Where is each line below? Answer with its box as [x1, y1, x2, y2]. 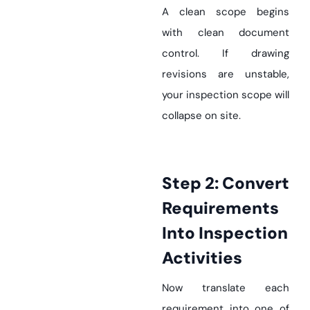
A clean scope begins [162, 5, 289, 19]
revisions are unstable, [162, 67, 289, 81]
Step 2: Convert [162, 172, 172, 194]
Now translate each [162, 281, 289, 295]
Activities [162, 247, 242, 268]
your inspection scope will [162, 88, 289, 102]
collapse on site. [162, 109, 241, 122]
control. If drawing [162, 46, 289, 60]
